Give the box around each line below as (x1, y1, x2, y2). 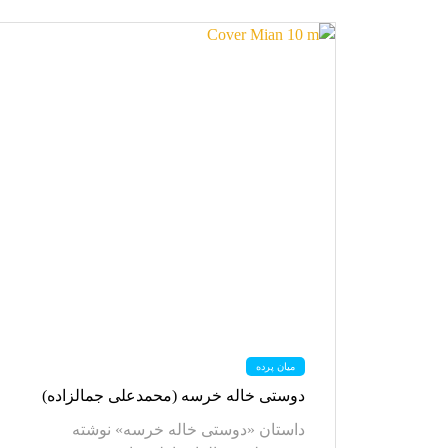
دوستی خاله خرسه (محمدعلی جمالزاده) (42, 387, 305, 404)
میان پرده (256, 361, 295, 372)
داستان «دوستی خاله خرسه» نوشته (72, 421, 305, 438)
